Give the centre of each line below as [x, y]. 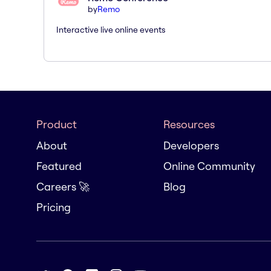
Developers [191, 145]
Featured [59, 166]
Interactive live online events [111, 29]
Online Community [209, 166]
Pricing [54, 207]
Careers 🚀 [63, 187]
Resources [189, 124]
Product [57, 124]
